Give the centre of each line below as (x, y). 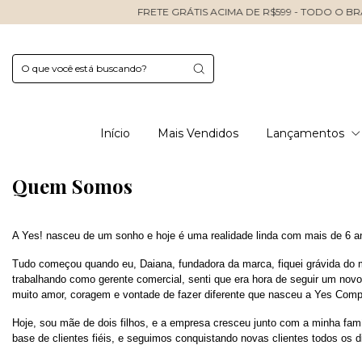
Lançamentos (306, 133)
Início (115, 133)
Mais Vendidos (198, 133)
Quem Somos (72, 186)
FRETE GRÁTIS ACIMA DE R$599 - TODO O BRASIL (182, 12)
